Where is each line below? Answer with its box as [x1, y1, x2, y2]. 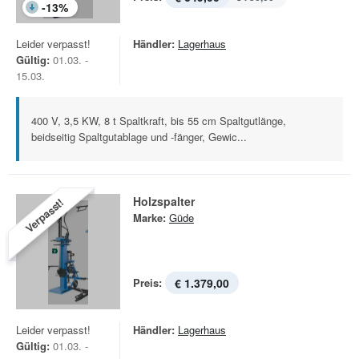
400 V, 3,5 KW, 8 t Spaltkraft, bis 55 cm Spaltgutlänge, [31, 113, 286, 128]
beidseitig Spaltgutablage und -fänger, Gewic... [31, 129, 247, 144]
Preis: [133, 275, 162, 290]
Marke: [133, 210, 166, 225]
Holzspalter [133, 193, 195, 209]
